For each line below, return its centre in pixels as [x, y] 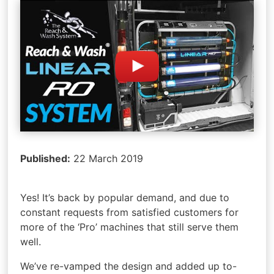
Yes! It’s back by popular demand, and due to [125, 197]
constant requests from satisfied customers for [130, 212]
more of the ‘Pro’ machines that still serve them [130, 227]
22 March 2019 [107, 158]
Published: [46, 158]
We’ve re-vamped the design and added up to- [129, 266]
